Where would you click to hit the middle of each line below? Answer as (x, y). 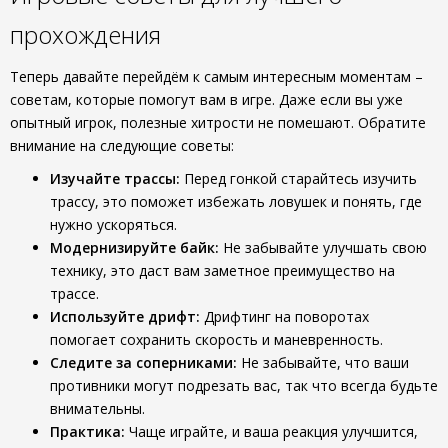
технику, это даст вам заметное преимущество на (222, 270)
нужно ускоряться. (113, 224)
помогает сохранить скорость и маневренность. (216, 339)
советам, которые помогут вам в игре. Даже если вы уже (206, 99)
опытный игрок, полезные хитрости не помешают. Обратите (218, 122)
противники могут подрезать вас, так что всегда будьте (244, 385)
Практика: (89, 431)
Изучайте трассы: (115, 178)
